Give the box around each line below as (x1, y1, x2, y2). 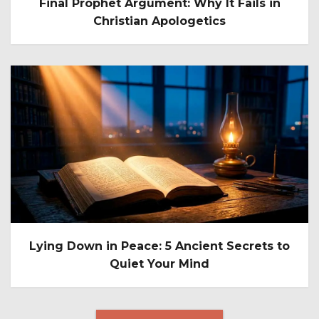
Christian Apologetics (93, 14, 226, 28)
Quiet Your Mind (110, 256, 209, 271)
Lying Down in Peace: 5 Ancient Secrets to (29, 239, 290, 253)
